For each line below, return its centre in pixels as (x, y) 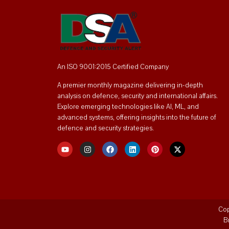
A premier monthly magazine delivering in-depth (130, 86)
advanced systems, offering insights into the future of (137, 118)
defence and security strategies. (106, 129)
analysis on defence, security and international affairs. (138, 96)
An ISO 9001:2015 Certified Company (113, 67)
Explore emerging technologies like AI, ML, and (128, 107)
